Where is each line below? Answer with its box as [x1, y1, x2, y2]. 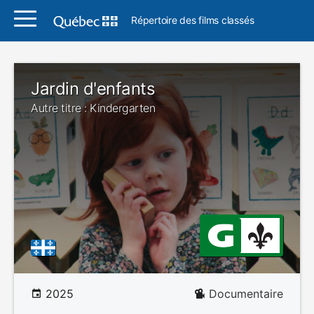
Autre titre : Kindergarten [31, 101, 156, 115]
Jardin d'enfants [31, 78, 156, 99]
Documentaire [209, 287, 283, 301]
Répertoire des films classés [131, 14, 254, 26]
